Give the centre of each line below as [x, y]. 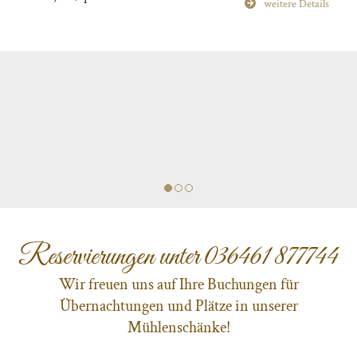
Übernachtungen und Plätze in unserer [178, 306]
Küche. [59, 11]
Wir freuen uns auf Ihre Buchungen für [178, 285]
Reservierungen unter [111, 257]
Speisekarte [276, 72]
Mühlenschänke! [178, 328]
